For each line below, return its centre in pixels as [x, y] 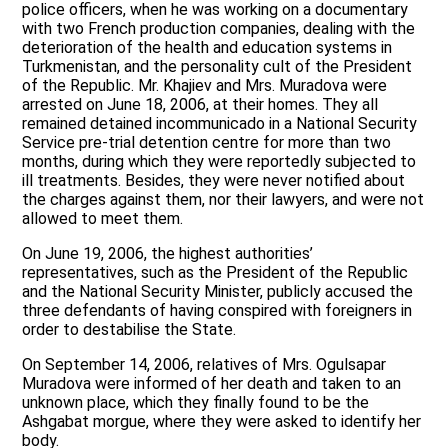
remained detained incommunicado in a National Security [220, 124]
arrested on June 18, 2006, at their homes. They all [200, 105]
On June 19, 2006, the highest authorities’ [168, 254]
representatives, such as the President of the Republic [215, 273]
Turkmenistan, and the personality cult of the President [217, 67]
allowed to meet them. [103, 219]
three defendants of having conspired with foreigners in [217, 311]
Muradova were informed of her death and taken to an [212, 384]
